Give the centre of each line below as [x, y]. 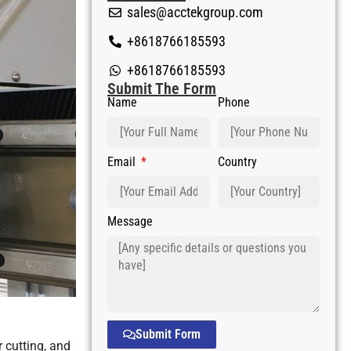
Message [130, 221]
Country [237, 162]
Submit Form [168, 334]
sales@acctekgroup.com [195, 12]
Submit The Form [162, 89]
